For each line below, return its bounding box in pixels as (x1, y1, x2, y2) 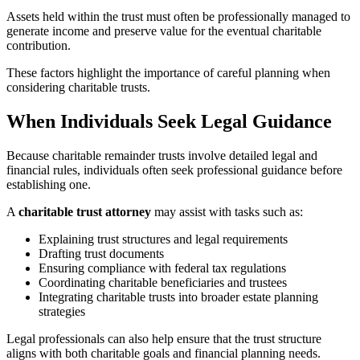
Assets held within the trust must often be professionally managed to (6, 10, 350, 24)
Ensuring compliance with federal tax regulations (39, 261, 286, 276)
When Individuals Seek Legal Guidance (6, 111, 332, 133)
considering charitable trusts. (6, 80, 150, 95)
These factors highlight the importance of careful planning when (6, 66, 330, 80)
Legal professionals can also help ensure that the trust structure (6, 332, 321, 346)
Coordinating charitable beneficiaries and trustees (39, 276, 287, 290)
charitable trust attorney (18, 205, 151, 219)
